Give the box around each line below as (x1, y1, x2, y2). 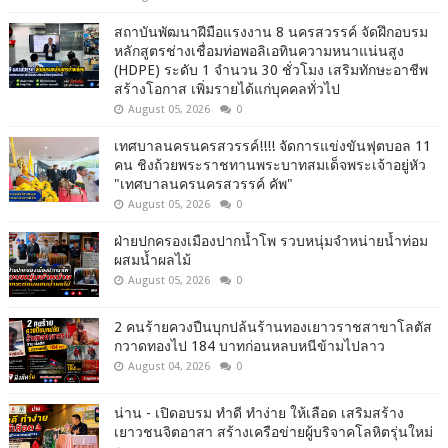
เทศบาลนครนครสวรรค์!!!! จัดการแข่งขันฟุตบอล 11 (113, 138, 431, 154)
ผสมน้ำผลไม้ (113, 252, 191, 268)
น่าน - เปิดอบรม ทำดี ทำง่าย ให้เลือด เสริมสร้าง (113, 405, 404, 421)
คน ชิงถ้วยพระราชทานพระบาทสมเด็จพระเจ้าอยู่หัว (113, 157, 426, 173)
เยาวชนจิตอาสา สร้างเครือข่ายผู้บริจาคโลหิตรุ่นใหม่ (113, 424, 433, 440)
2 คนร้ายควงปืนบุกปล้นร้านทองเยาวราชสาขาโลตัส (113, 319, 432, 335)
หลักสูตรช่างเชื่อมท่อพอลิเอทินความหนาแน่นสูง (113, 43, 404, 59)
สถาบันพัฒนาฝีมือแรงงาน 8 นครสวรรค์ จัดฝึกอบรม (113, 24, 428, 40)
